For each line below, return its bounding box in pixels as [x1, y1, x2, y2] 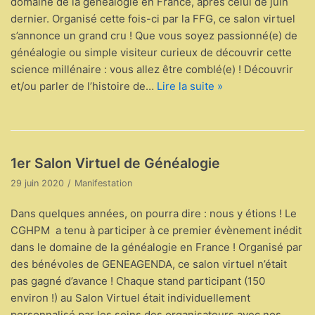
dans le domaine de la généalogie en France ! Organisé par [11, 240, 302, 254]
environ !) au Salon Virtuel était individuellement [11, 290, 250, 304]
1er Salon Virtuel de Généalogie [11, 154, 220, 172]
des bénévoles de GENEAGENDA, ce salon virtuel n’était [11, 257, 287, 271]
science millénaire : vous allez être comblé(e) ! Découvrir [11, 62, 293, 76]
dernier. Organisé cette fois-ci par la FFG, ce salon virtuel [11, 11, 295, 25]
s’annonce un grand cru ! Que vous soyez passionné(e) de [11, 28, 297, 42]
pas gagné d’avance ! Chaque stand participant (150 [11, 274, 265, 288]
